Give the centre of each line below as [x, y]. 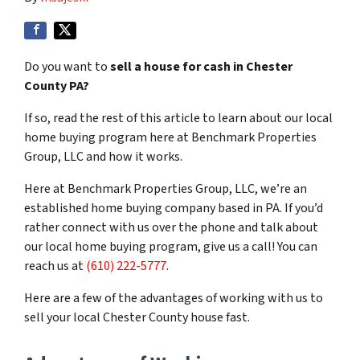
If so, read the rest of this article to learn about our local [178, 118]
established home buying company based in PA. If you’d [174, 208]
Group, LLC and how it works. [103, 157]
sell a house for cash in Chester [200, 67]
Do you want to [66, 67]
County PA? [57, 86]
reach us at [55, 266]
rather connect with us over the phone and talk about [171, 227]
